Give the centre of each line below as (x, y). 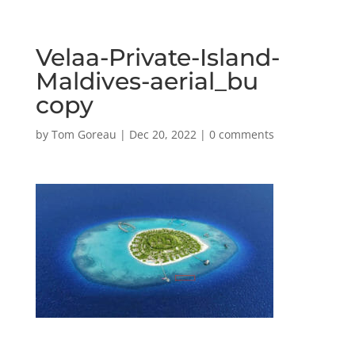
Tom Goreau (84, 134)
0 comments (241, 134)
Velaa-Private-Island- (157, 57)
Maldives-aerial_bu (147, 81)
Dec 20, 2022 (162, 134)
